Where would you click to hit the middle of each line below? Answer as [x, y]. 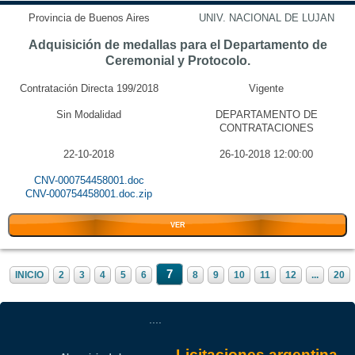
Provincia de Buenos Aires [89, 18]
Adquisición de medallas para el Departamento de [177, 45]
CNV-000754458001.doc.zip [89, 194]
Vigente [266, 88]
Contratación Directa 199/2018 [89, 88]
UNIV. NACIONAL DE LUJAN [266, 18]
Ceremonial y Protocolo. [177, 61]
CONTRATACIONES [266, 128]
